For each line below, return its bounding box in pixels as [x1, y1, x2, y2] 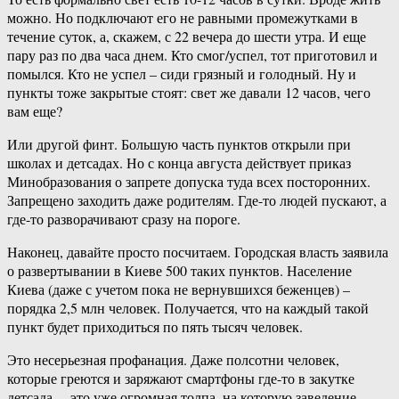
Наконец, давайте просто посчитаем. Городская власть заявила [7, 242, 388, 262]
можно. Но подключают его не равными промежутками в [7, 8, 358, 28]
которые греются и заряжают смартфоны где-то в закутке [7, 369, 354, 388]
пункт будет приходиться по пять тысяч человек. [7, 317, 303, 337]
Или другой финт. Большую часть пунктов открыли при [7, 134, 351, 154]
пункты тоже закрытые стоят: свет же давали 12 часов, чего [7, 83, 370, 102]
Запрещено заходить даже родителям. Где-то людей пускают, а [7, 191, 387, 210]
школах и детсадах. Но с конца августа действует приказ [7, 153, 351, 173]
